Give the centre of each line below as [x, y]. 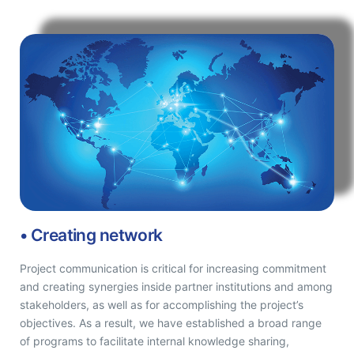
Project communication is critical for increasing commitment [173, 268]
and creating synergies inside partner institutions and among [176, 286]
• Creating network [91, 235]
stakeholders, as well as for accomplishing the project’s [162, 305]
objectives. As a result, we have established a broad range [171, 323]
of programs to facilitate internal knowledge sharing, [154, 341]
